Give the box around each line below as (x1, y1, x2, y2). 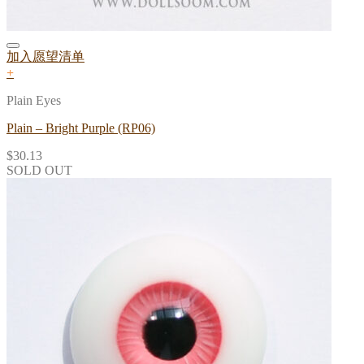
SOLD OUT (6, 163, 72, 178)
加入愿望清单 (6, 50, 84, 64)
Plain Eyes (6, 93, 61, 108)
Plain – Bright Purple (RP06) (6, 121, 155, 136)
